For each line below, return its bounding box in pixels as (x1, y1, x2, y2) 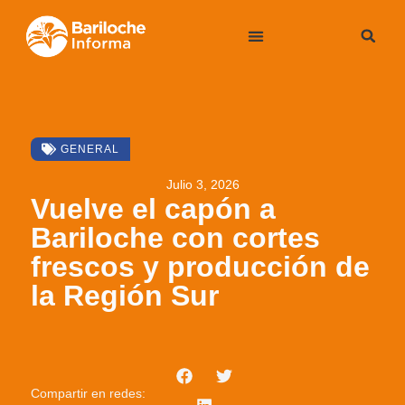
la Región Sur (31, 278, 220, 312)
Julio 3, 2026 (165, 176, 240, 192)
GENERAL (61, 143, 120, 156)
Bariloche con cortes (31, 221, 321, 254)
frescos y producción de (31, 250, 371, 283)
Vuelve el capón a (31, 192, 277, 225)
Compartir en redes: (31, 386, 146, 401)
